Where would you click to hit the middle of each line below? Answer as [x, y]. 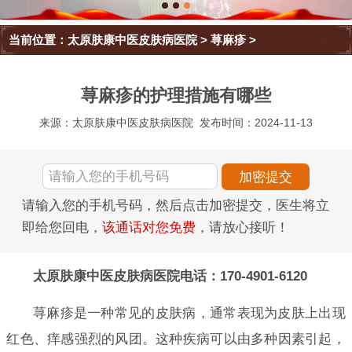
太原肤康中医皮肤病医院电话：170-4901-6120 [170, 276]
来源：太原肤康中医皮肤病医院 [116, 123]
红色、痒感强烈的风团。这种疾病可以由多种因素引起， [176, 339]
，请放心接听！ [242, 228]
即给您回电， [62, 228]
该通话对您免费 [149, 228]
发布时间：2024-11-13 [257, 123]
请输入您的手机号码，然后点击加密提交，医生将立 [176, 206]
